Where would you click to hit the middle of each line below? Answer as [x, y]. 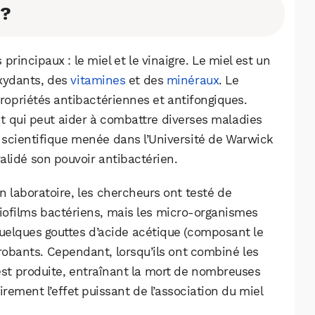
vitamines [98, 81]
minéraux [193, 81]
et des [146, 81]
